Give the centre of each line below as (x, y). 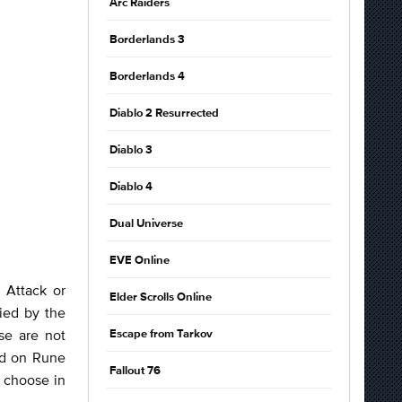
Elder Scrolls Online (161, 297)
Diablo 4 (131, 187)
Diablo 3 (131, 150)
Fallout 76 (135, 371)
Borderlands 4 (147, 77)
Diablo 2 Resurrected (164, 114)
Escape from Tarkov (161, 334)
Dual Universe (146, 224)
